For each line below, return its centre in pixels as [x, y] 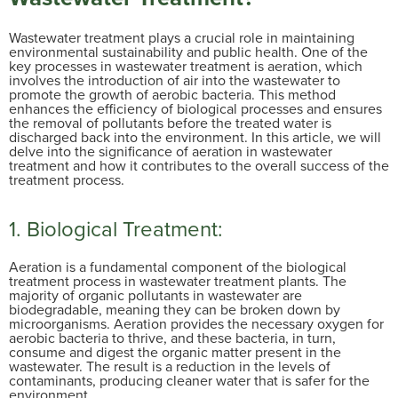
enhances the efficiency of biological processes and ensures [195, 108]
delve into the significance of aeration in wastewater [171, 151]
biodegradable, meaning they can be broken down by [175, 309]
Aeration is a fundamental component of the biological [178, 267]
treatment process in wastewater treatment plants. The [178, 281]
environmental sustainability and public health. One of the [188, 52]
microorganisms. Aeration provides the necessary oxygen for [196, 323]
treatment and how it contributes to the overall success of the [199, 165]
